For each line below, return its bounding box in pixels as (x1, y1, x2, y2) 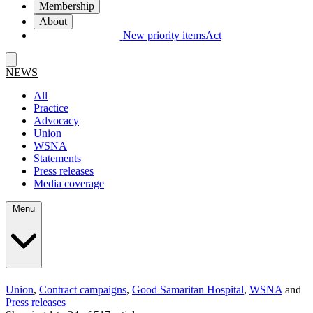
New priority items (122, 29, 205, 42)
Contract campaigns (39, 283, 126, 296)
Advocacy (34, 115, 79, 127)
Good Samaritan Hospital (132, 283, 244, 296)
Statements (34, 152, 81, 165)
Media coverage (34, 177, 104, 190)
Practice (34, 102, 68, 115)
